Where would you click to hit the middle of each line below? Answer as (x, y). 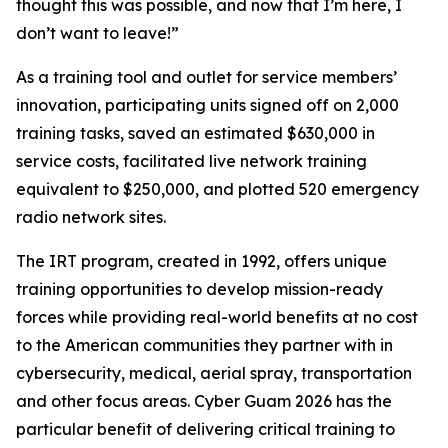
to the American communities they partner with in (204, 345)
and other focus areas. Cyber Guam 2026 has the (204, 401)
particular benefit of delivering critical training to (205, 429)
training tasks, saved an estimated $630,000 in (195, 133)
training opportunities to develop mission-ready (199, 289)
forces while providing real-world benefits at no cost (217, 317)
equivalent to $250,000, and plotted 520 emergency (217, 189)
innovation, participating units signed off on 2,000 (207, 105)
